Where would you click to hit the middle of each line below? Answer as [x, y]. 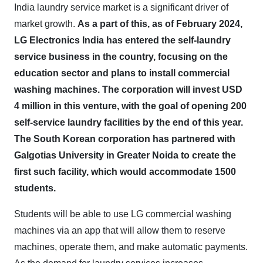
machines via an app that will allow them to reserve [120, 230]
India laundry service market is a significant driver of [121, 7]
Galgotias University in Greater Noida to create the [125, 155]
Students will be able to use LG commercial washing [123, 214]
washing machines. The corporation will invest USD [128, 90]
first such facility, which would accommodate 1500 [125, 172]
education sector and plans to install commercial [122, 73]
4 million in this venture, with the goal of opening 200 [130, 106]
